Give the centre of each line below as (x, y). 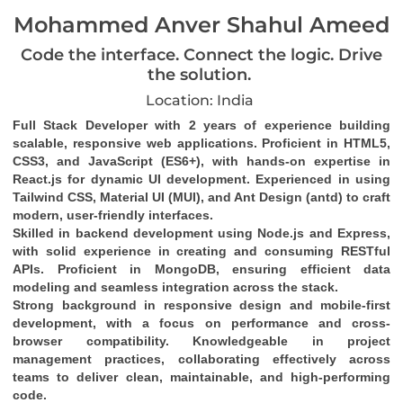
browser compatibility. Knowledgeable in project (201, 341)
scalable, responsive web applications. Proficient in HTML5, (201, 143)
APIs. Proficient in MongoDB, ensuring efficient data (201, 269)
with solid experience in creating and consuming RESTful (201, 251)
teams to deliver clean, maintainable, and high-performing (201, 377)
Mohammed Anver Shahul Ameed (201, 25)
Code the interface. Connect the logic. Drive (201, 55)
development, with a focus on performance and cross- (201, 323)
